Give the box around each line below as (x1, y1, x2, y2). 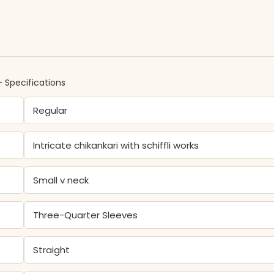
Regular (33, 104, 68, 117)
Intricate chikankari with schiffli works (33, 139, 199, 152)
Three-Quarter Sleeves (33, 209, 138, 221)
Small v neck (33, 174, 89, 187)
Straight (33, 243, 70, 256)
